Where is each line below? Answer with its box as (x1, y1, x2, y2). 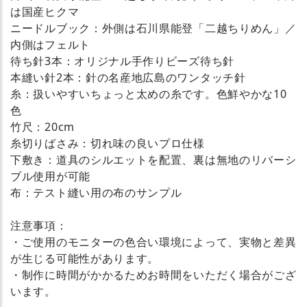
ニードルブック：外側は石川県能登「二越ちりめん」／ (10, 20, 297, 36)
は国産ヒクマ (10, 3, 79, 19)
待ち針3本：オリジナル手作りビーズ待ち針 (10, 53, 235, 69)
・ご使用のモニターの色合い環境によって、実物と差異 (10, 234, 297, 249)
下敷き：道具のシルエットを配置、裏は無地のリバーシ (10, 151, 297, 167)
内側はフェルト (10, 36, 90, 52)
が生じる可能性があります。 (10, 250, 160, 266)
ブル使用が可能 (10, 168, 90, 184)
